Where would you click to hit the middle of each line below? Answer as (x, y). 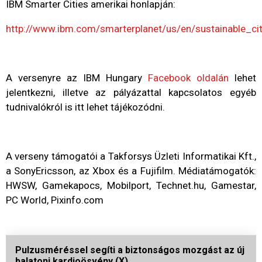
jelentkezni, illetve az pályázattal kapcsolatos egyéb (131, 93)
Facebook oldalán (188, 78)
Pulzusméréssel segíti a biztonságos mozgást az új (130, 250)
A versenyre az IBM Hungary (77, 78)
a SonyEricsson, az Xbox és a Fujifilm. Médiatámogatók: (131, 171)
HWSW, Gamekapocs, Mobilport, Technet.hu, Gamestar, (131, 186)
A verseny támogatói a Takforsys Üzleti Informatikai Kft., (131, 156)
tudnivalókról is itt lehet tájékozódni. (85, 107)
